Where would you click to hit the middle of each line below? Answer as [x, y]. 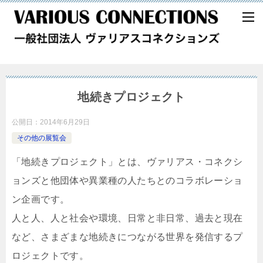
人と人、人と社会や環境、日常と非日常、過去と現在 [127, 218]
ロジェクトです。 [50, 256]
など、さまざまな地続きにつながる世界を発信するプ [127, 237]
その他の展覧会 [42, 138]
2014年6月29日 [65, 122]
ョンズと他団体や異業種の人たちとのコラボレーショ [127, 181]
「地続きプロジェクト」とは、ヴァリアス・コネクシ [127, 162]
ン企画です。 [41, 200]
